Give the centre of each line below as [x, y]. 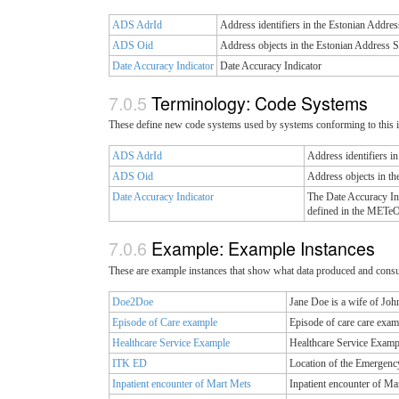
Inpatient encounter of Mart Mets [182, 383]
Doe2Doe [133, 301]
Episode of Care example [165, 322]
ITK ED [130, 363]
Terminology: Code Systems [262, 102]
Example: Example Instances [265, 248]
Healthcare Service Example [171, 342]
